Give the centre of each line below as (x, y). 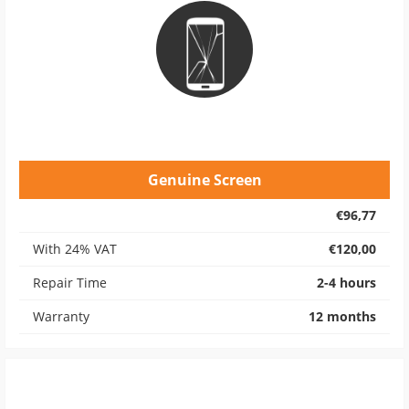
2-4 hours (346, 283)
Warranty (61, 316)
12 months (342, 316)
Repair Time (70, 283)
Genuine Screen (204, 180)
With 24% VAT (75, 249)
